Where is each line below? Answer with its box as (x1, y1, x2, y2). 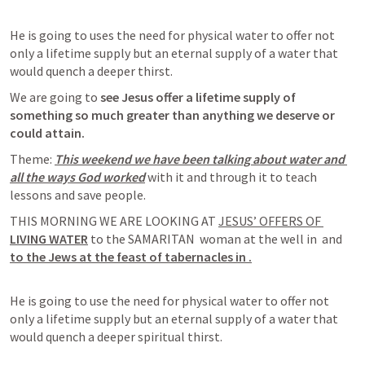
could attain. (10, 125, 87, 141)
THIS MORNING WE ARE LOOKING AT (10, 213, 218, 229)
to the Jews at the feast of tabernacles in (10, 248, 248, 265)
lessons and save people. (10, 187, 148, 203)
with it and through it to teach (145, 169, 317, 185)
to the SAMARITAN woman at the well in (88, 231, 319, 247)
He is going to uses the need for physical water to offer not (10, 27, 335, 43)
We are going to (10, 89, 100, 105)
